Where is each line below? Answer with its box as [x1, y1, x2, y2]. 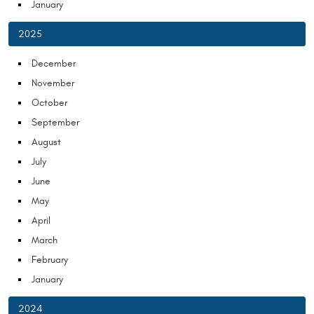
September [32, 116, 79, 129]
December [32, 57, 76, 70]
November [32, 77, 74, 90]
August [32, 136, 61, 149]
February [32, 254, 68, 266]
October [32, 97, 67, 109]
